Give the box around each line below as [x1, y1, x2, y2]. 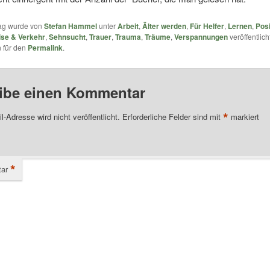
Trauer [89, 31, 111, 43]
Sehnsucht [48, 31, 86, 43]
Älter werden [142, 20, 186, 32]
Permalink [27, 42, 63, 54]
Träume [144, 31, 171, 43]
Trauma [115, 31, 141, 43]
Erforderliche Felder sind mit [122, 110, 223, 122]
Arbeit [117, 20, 139, 32]
